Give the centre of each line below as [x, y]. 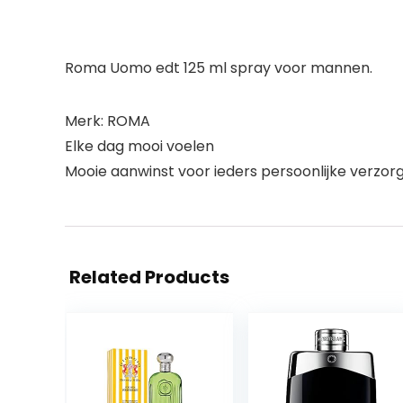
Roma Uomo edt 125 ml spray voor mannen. [219, 67]
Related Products [149, 277]
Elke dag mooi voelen [139, 146]
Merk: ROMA [107, 121]
